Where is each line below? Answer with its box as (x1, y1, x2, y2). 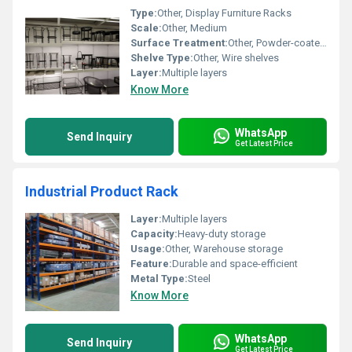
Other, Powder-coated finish (228, 37, 320, 49)
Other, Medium (162, 22, 227, 34)
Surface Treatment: (130, 37, 228, 49)
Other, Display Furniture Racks (157, 7, 291, 19)
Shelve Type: (130, 52, 193, 64)
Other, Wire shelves (193, 52, 279, 64)
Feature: (130, 258, 172, 269)
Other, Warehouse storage (165, 243, 283, 255)
